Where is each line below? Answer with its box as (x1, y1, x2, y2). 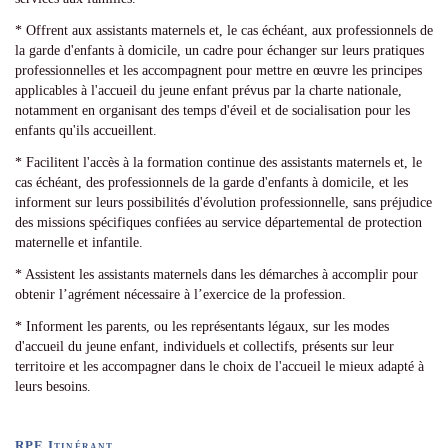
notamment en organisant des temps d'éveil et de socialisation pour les (15, 103, 410, 118)
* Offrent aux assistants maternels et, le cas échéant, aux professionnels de (15, 23, 433, 38)
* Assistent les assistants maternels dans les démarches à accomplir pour (15, 267, 418, 282)
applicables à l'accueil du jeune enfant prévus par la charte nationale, (15, 83, 402, 98)
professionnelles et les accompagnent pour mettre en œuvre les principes (15, 63, 422, 78)
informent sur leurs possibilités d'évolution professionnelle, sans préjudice (15, 195, 432, 210)
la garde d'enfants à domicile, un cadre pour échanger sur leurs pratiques (15, 43, 424, 58)
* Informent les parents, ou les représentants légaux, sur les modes (15, 319, 389, 334)
